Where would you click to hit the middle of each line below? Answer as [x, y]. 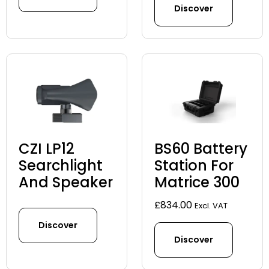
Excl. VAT [211, 206]
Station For [194, 166]
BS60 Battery [201, 149]
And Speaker [66, 183]
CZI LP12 [47, 149]
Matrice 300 [197, 183]
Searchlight [61, 166]
